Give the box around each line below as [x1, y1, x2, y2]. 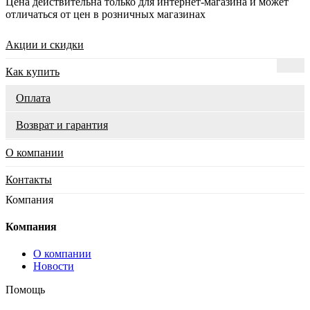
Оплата [16, 91, 51, 104]
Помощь [6, 284, 45, 296]
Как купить [6, 65, 60, 77]
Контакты [6, 173, 52, 185]
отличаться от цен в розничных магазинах [6, 8, 206, 20]
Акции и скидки [6, 38, 84, 51]
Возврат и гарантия [16, 118, 108, 131]
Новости [33, 260, 74, 273]
